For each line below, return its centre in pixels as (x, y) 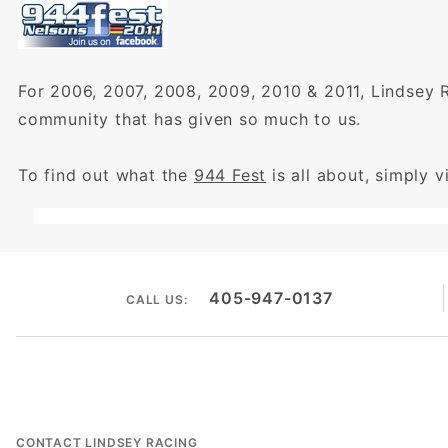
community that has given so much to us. (190, 118)
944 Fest (230, 174)
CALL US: (156, 299)
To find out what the (106, 174)
